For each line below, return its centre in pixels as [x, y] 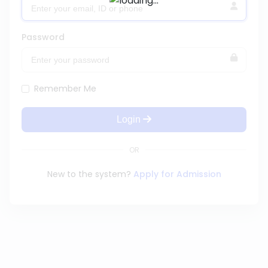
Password [43, 37]
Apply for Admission [177, 174]
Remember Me [65, 89]
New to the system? [90, 174]
